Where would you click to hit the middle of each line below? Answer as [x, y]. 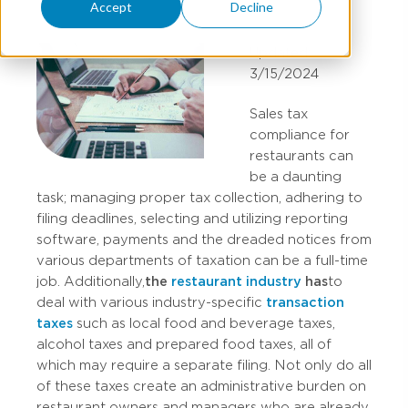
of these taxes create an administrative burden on [201, 386]
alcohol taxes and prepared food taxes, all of [184, 344]
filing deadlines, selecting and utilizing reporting [192, 219]
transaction [305, 302]
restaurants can [301, 156]
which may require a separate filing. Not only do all [204, 365]
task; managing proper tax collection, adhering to [199, 198]
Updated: [280, 53]
